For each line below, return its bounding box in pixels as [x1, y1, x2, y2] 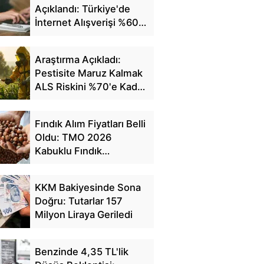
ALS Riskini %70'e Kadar [34, 80, 146, 93]
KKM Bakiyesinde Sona [34, 181, 141, 194]
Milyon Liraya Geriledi [34, 209, 133, 221]
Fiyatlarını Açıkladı [34, 158, 117, 170]
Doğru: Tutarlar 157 [34, 195, 123, 207]
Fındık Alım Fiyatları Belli [34, 117, 146, 130]
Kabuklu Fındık [34, 144, 102, 157]
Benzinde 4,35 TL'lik [34, 246, 128, 258]
